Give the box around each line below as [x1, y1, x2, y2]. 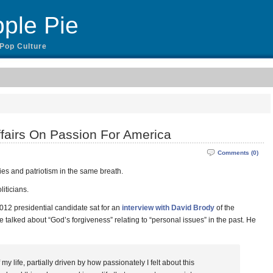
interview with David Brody [122, 204, 214, 212]
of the [214, 204, 235, 212]
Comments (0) [218, 149, 258, 156]
